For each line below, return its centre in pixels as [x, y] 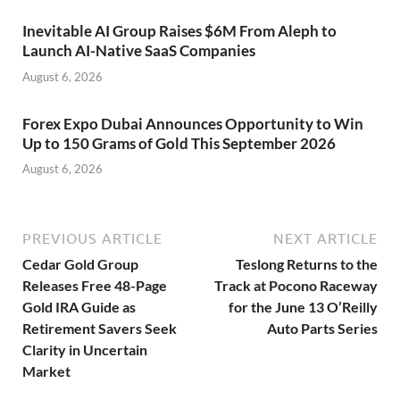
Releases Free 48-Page [95, 286]
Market [46, 371]
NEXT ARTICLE [325, 239]
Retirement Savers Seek [100, 329]
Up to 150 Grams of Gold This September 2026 [179, 143]
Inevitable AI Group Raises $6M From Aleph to [179, 31]
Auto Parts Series [322, 329]
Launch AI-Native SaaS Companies [139, 51]
